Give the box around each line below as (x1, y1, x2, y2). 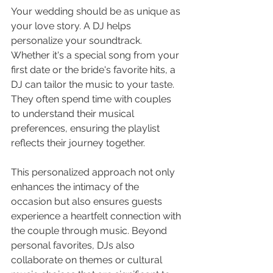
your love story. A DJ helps (11, 19, 133, 32)
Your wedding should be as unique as (11, 5, 183, 17)
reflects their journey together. (11, 136, 145, 149)
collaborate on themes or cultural (11, 253, 165, 266)
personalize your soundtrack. (11, 34, 144, 46)
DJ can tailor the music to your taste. (11, 78, 177, 90)
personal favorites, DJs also (11, 239, 137, 251)
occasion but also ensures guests (11, 195, 165, 207)
